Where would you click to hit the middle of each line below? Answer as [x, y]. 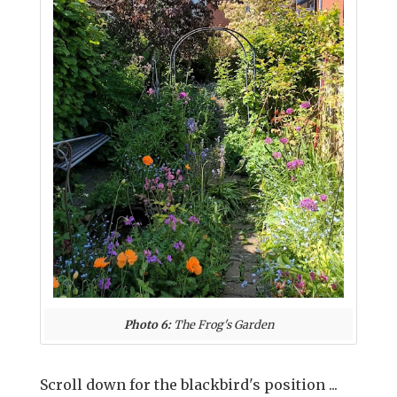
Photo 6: [147, 324]
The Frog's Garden [222, 324]
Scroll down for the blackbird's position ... [189, 385]
